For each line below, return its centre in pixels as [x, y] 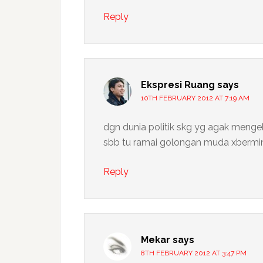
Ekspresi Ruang [178, 85]
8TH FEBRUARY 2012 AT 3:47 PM [194, 253]
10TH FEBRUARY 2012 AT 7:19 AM [195, 98]
